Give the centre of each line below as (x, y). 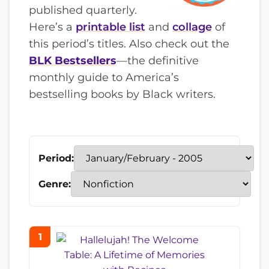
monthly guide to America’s (104, 77)
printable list (110, 27)
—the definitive (158, 60)
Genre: (55, 184)
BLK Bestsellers (73, 60)
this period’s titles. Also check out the (129, 44)
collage (192, 27)
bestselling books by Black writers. (122, 94)
